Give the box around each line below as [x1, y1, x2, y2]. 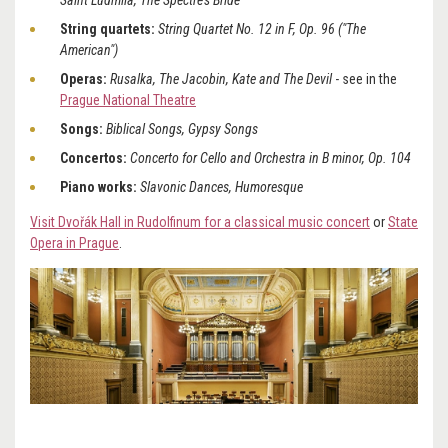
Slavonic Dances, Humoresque [140, 179, 306, 196]
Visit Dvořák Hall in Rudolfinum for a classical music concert [30, 214, 370, 231]
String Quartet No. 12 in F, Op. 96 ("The [158, 21, 366, 38]
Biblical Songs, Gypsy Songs [106, 121, 258, 138]
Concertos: [60, 150, 127, 167]
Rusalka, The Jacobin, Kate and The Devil [110, 71, 335, 88]
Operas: [60, 71, 110, 88]
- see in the [335, 71, 397, 88]
